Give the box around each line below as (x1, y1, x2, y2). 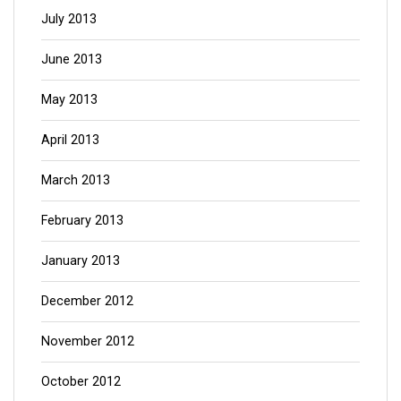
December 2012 (41, 293, 133, 309)
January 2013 (41, 252, 120, 269)
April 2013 (41, 132, 99, 148)
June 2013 (41, 51, 102, 67)
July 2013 (41, 11, 97, 27)
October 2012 (41, 373, 121, 389)
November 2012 (41, 333, 134, 349)
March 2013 (41, 172, 110, 188)
